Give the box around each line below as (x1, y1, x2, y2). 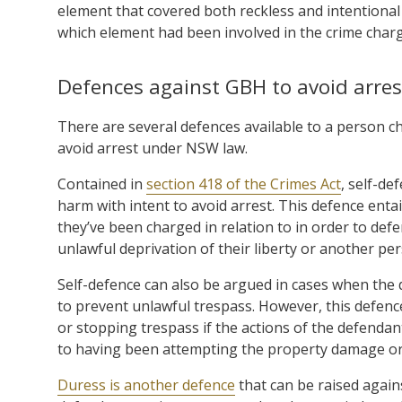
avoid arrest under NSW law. (57, 137, 248, 158)
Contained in (57, 173, 146, 194)
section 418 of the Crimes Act (146, 173, 341, 194)
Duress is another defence (57, 374, 235, 395)
